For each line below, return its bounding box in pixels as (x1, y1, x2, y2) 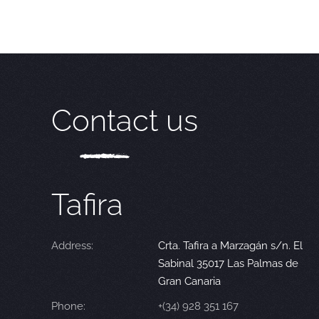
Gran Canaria (158, 275, 221, 288)
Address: (51, 239, 93, 253)
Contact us (51, 103, 198, 139)
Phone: (51, 300, 85, 313)
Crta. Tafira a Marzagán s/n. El (158, 239, 303, 253)
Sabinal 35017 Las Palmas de (158, 257, 298, 271)
